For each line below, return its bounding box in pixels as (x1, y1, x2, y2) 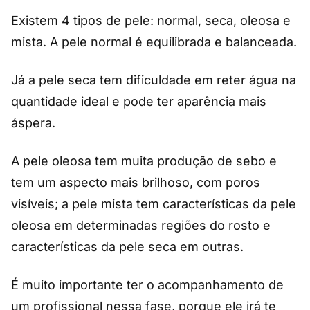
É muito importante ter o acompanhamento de (11, 277, 284, 292)
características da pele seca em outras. (11, 239, 244, 254)
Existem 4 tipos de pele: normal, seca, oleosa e (11, 12, 291, 28)
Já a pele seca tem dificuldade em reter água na (11, 72, 296, 87)
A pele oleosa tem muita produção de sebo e (11, 153, 277, 168)
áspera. (11, 115, 59, 130)
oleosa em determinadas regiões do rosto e (11, 217, 271, 232)
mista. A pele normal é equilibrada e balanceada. (11, 34, 297, 49)
